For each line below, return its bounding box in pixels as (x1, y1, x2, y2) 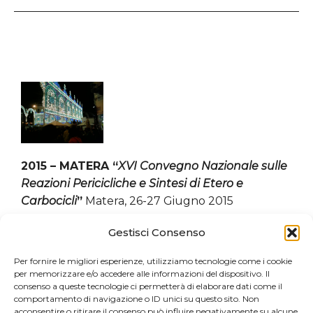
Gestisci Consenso (108, 226, 205, 239)
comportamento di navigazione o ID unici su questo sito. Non (14, 293, 259, 304)
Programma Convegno (21, 229, 149, 243)
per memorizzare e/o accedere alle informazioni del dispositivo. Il (14, 268, 270, 279)
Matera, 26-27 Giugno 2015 (82, 194, 233, 208)
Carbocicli (21, 194, 77, 208)
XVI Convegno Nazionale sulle (118, 159, 287, 173)
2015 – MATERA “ (21, 159, 118, 173)
